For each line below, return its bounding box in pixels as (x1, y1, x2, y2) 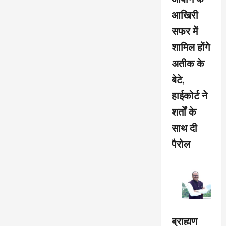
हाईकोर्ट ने (171, 87, 207, 103)
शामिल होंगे (171, 39, 210, 54)
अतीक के (171, 55, 204, 71)
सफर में (171, 23, 198, 38)
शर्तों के (171, 103, 196, 119)
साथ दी (171, 120, 197, 135)
